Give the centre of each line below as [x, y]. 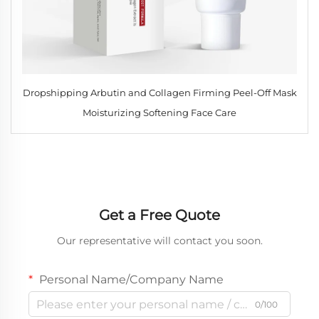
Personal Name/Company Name [130, 280]
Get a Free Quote [159, 215]
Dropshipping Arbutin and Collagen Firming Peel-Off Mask [159, 93]
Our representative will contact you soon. [159, 241]
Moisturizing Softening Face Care [159, 113]
